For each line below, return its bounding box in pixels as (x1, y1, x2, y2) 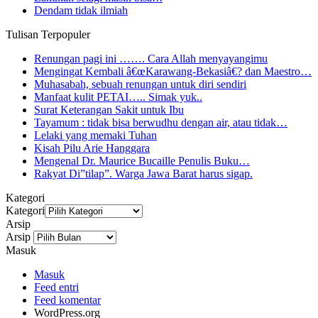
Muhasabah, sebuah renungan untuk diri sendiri (34, 78, 246, 91)
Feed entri (34, 281, 79, 294)
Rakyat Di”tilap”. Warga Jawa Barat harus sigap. (34, 168, 253, 180)
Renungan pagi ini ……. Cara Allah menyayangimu (34, 53, 268, 65)
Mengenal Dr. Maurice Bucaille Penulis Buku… (34, 155, 250, 168)
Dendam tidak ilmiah (34, 4, 128, 17)
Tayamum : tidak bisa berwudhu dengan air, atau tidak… (34, 116, 287, 129)
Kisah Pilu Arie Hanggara (34, 142, 150, 155)
